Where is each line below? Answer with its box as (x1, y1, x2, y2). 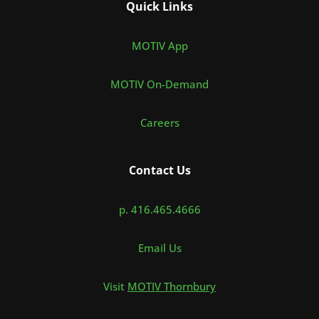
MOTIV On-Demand (110, 77, 209, 91)
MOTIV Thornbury (127, 279, 216, 293)
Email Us (137, 241, 182, 255)
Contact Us (128, 162, 191, 178)
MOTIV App (131, 38, 188, 53)
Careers (140, 115, 179, 130)
